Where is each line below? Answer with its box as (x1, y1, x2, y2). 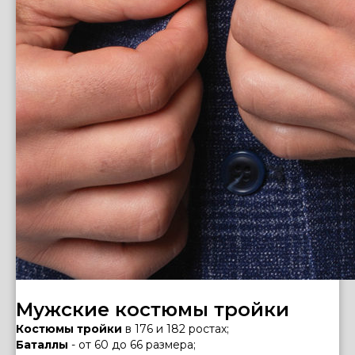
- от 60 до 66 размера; (68, 338, 196, 352)
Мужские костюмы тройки (16, 298, 289, 321)
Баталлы (16, 338, 68, 352)
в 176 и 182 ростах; (125, 322, 229, 336)
